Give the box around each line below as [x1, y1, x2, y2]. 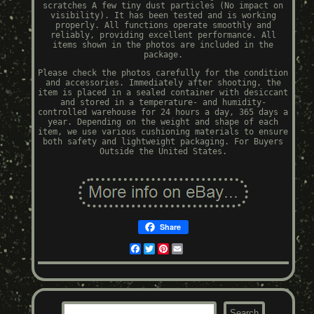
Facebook [140, 244, 180, 254]
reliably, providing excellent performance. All [50, 30, 276, 41]
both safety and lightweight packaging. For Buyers [43, 137, 284, 147]
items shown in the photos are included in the [53, 40, 274, 50]
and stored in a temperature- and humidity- [60, 97, 266, 108]
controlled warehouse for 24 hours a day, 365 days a [38, 107, 289, 118]
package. [143, 50, 183, 60]
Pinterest [168, 244, 213, 254]
